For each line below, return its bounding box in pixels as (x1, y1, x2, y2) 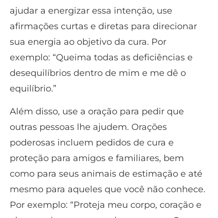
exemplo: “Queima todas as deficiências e (10, 52, 193, 63)
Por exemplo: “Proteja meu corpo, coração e (10, 199, 201, 210)
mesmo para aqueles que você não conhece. (10, 183, 205, 195)
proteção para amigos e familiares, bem (10, 152, 184, 163)
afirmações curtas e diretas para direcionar (10, 21, 197, 32)
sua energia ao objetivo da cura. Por (10, 36, 166, 48)
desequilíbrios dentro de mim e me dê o (10, 68, 186, 79)
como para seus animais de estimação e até (10, 168, 202, 179)
